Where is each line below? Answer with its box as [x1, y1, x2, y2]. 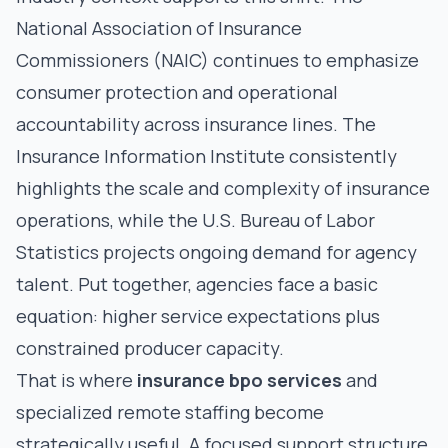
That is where [16, 368, 137, 392]
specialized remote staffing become [16, 400, 324, 424]
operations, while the [16, 208, 202, 232]
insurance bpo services [137, 368, 342, 392]
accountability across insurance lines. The [16, 112, 376, 136]
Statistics [16, 240, 99, 264]
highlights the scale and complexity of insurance [16, 176, 430, 200]
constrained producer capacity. [16, 336, 284, 360]
